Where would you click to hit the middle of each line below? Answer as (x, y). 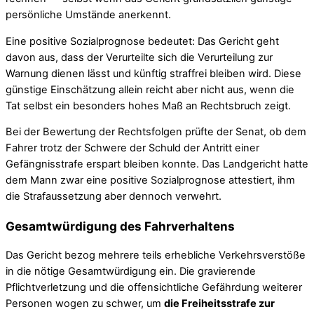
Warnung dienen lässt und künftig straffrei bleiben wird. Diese (153, 73)
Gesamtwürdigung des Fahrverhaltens (120, 226)
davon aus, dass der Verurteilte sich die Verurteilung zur (139, 57)
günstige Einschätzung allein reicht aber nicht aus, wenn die (150, 89)
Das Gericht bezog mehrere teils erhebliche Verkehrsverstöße (156, 255)
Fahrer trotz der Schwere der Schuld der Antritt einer (132, 148)
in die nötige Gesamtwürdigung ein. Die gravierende (131, 272)
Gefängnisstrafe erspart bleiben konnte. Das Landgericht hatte (157, 164)
